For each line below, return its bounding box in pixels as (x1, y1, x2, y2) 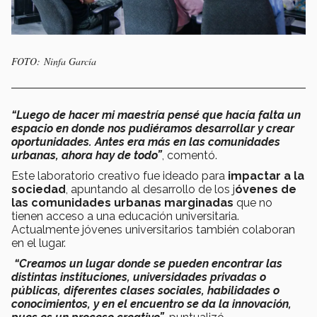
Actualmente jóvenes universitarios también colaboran (11, 223, 295, 237)
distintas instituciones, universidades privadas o (11, 270, 266, 284)
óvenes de (235, 183, 296, 197)
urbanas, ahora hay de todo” (11, 149, 162, 163)
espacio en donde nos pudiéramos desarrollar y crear (11, 122, 294, 136)
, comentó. (162, 149, 217, 163)
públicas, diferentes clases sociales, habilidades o (11, 284, 279, 298)
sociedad (11, 183, 66, 197)
